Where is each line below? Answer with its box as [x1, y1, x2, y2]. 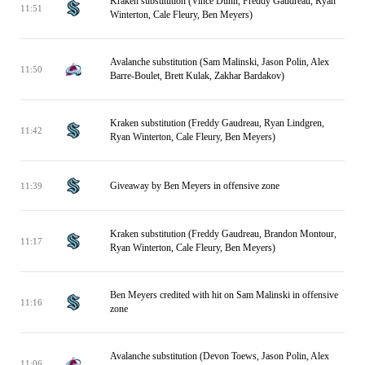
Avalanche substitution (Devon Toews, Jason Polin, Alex [110, 350, 329, 362]
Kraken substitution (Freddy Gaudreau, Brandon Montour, [110, 228, 336, 240]
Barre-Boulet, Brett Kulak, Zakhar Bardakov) [110, 70, 284, 81]
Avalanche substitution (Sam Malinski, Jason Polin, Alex [110, 56, 329, 68]
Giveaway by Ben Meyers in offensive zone [110, 179, 279, 191]
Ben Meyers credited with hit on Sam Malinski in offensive [110, 289, 338, 301]
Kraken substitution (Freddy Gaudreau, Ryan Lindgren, [110, 117, 324, 129]
